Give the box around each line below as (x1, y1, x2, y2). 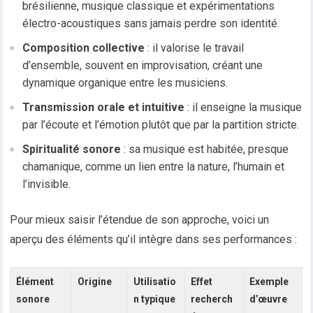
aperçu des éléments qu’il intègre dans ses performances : (10, 233, 298, 247)
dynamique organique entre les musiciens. (22, 76, 228, 90)
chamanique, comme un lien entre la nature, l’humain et (22, 160, 285, 174)
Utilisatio (133, 276, 177, 288)
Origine (78, 276, 112, 288)
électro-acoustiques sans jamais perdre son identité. (22, 17, 280, 31)
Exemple (249, 276, 289, 288)
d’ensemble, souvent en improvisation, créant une (22, 59, 263, 73)
